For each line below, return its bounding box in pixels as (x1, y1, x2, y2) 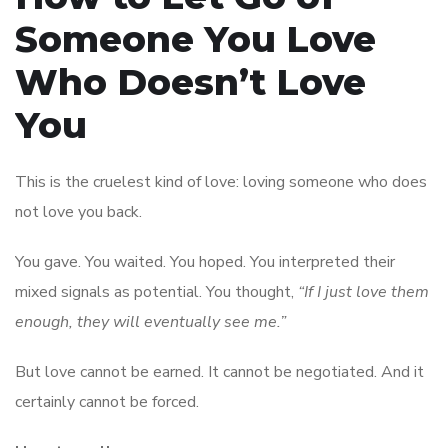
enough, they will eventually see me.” (15, 310, 286, 333)
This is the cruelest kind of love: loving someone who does (15, 170, 427, 193)
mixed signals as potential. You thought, (15, 280, 298, 303)
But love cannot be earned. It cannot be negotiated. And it (15, 360, 424, 383)
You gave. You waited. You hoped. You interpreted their (15, 250, 395, 273)
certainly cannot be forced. (15, 390, 199, 413)
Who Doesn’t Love (15, 59, 366, 104)
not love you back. (15, 200, 142, 223)
